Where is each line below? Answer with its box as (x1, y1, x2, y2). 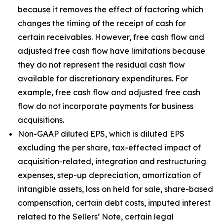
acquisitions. (18, 115, 64, 125)
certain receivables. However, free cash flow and (18, 32, 204, 42)
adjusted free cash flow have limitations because (18, 46, 205, 56)
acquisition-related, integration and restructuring (18, 156, 206, 166)
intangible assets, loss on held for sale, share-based (18, 184, 213, 194)
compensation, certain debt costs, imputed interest (18, 198, 211, 208)
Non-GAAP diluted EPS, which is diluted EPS (18, 129, 184, 139)
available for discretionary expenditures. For (18, 74, 188, 83)
